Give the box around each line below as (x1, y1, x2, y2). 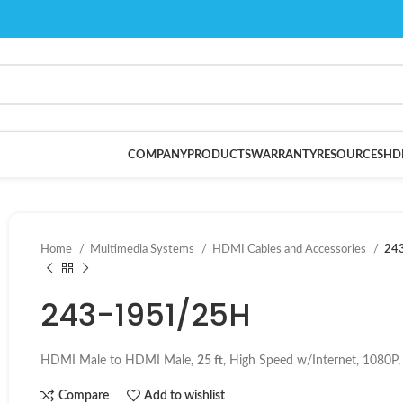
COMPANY (128, 148, 187, 161)
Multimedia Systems (90, 243, 197, 255)
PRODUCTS (187, 148, 251, 161)
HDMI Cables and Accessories (212, 243, 369, 255)
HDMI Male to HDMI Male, (40, 354, 197, 367)
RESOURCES (317, 148, 383, 161)
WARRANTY (251, 148, 317, 161)
